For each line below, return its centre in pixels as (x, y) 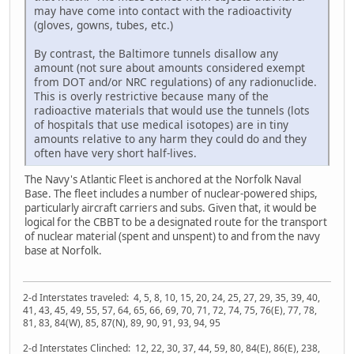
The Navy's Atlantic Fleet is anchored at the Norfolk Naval (163, 180)
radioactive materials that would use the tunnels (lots (172, 111)
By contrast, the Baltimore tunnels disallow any (156, 54)
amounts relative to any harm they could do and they (170, 139)
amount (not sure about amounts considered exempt (169, 68)
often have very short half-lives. (115, 153)
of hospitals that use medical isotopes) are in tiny (161, 125)
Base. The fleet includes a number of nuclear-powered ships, (171, 194)
